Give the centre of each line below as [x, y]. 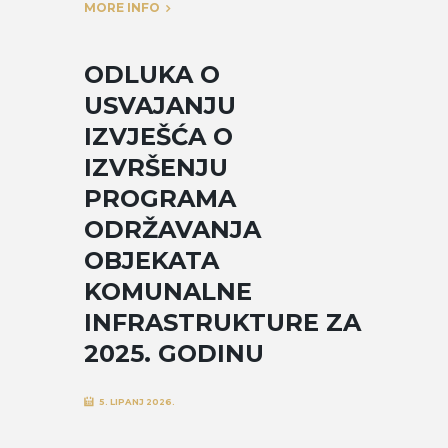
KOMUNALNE [168, 291]
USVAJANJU [160, 105]
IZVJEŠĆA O [158, 136]
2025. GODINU [174, 353]
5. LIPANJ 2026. [136, 402]
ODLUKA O [152, 74]
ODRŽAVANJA [172, 229]
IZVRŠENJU [156, 167]
